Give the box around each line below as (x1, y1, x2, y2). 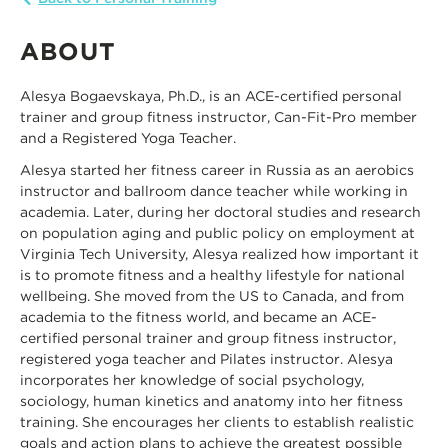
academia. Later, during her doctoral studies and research (20, 203, 421, 220)
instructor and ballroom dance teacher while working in (20, 182, 408, 199)
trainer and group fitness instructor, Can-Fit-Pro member (20, 109, 417, 126)
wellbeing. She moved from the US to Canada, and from (20, 287, 404, 304)
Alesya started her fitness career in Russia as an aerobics (20, 161, 414, 178)
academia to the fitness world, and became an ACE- (20, 308, 377, 325)
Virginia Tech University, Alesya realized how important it (20, 245, 419, 262)
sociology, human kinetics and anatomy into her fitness (20, 392, 403, 409)
